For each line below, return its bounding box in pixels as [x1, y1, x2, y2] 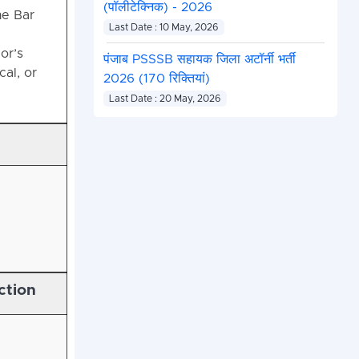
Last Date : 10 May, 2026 [109, 22, 219, 33]
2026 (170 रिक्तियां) [103, 72, 210, 86]
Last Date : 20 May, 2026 [109, 94, 221, 104]
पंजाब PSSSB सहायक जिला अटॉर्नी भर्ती [103, 53, 296, 67]
